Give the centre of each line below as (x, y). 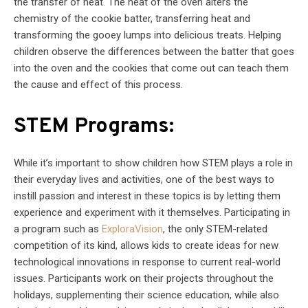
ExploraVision (132, 229)
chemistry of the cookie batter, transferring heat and (132, 18)
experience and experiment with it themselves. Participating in (152, 212)
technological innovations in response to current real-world (147, 262)
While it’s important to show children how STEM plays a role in (153, 163)
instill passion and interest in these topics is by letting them (147, 196)
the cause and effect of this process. (98, 84)
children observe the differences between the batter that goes (154, 51)
